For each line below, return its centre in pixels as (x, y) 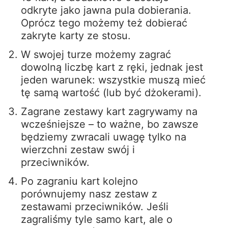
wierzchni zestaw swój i (78, 149)
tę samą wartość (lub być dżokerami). (111, 92)
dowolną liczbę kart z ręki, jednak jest (112, 67)
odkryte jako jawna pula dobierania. (106, 10)
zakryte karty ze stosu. (76, 35)
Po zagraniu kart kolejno (79, 181)
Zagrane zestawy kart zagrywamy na (109, 111)
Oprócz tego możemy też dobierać (104, 23)
